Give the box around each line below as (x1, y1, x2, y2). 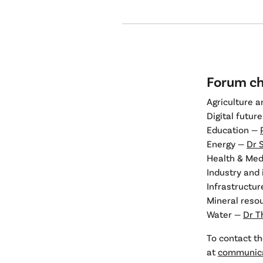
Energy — (207, 138, 247, 149)
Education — (207, 124, 260, 135)
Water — (207, 208, 243, 220)
